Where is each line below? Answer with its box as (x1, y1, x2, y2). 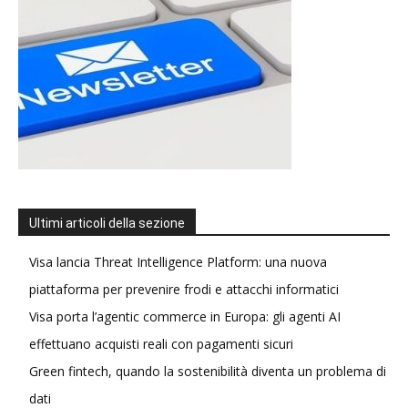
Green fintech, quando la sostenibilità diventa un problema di (29, 362, 386, 380)
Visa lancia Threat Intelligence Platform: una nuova (29, 253, 327, 270)
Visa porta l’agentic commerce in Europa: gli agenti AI (29, 308, 341, 325)
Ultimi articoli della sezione (29, 216, 185, 230)
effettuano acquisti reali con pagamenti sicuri (29, 335, 293, 352)
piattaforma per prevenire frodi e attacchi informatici (29, 280, 339, 298)
